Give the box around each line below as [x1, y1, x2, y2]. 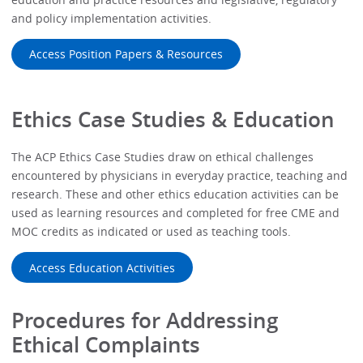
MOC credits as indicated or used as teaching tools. [11, 224, 292, 240]
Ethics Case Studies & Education [11, 105, 335, 134]
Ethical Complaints [11, 331, 201, 360]
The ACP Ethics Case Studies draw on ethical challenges [11, 149, 314, 165]
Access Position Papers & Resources [28, 46, 223, 62]
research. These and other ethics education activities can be [11, 186, 340, 203]
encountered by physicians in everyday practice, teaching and [11, 168, 348, 184]
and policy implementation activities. [11, 10, 212, 26]
